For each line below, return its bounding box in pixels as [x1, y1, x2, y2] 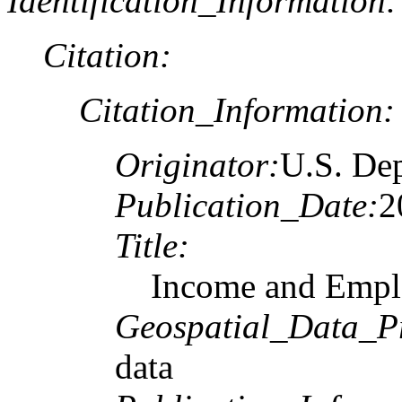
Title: [115, 225, 189, 265]
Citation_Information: [79, 90, 395, 129]
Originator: [115, 144, 280, 184]
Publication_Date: [115, 185, 379, 224]
